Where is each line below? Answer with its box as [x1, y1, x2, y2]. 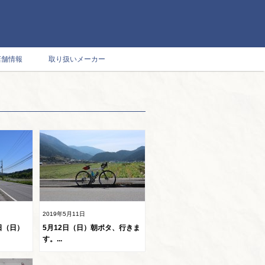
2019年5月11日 [43, 211, 85, 217]
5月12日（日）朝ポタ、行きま [43, 224, 140, 232]
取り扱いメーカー [49, 55, 106, 63]
